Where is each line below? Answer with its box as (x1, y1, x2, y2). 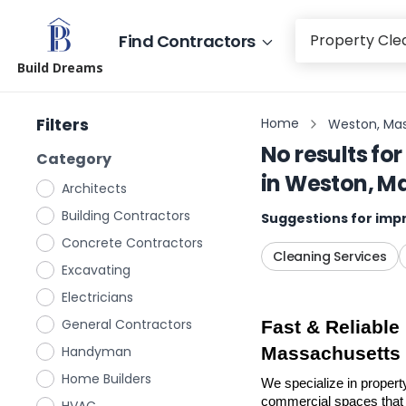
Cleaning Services (273, 247, 387, 266)
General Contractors (62, 315, 192, 333)
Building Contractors (62, 207, 190, 225)
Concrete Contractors (62, 234, 203, 252)
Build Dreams (17, 59, 103, 76)
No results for (261, 140, 402, 169)
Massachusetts (261, 343, 401, 364)
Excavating (62, 261, 130, 279)
